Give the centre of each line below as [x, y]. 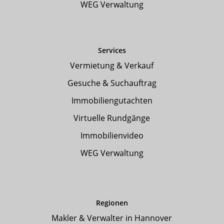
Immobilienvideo [112, 136]
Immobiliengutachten [112, 101]
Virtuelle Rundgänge [112, 118]
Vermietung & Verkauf [112, 66]
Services [112, 50]
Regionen [112, 203]
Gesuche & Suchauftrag [112, 83]
